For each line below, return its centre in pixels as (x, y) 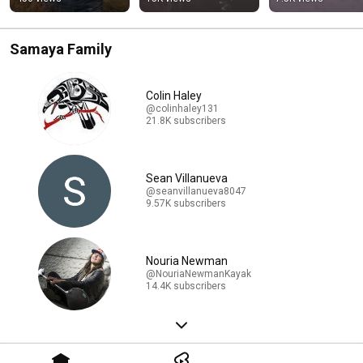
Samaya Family (61, 49)
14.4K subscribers (186, 286)
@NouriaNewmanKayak (199, 274)
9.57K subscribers (186, 204)
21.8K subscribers (186, 121)
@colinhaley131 (182, 109)
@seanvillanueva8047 (196, 192)
